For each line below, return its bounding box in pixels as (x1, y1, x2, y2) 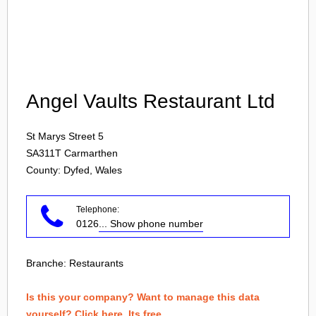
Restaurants (69, 257, 123, 269)
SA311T (26, 147, 61, 159)
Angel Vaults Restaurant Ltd (26, 90, 275, 112)
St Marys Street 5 (26, 130, 104, 142)
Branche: (26, 257, 69, 269)
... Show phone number (99, 218, 203, 229)
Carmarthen (64, 147, 118, 159)
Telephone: (76, 205, 119, 214)
